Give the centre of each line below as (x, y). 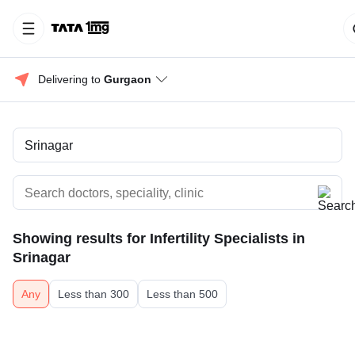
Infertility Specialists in (227, 239)
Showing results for (81, 239)
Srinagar (42, 258)
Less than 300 (94, 294)
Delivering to (71, 79)
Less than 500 (182, 294)
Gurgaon (128, 79)
